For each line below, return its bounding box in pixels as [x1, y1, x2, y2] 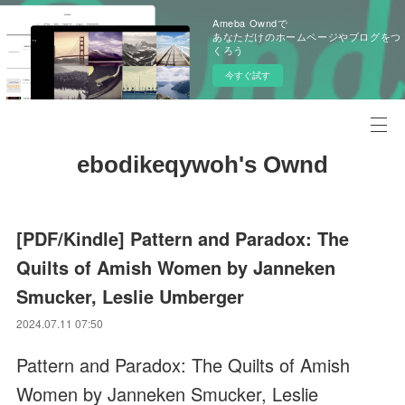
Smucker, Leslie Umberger [16, 283, 245, 309]
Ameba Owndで [212, 15, 288, 30]
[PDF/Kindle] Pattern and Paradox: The [16, 225, 350, 251]
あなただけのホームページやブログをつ [212, 29, 401, 43]
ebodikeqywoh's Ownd [77, 151, 328, 178]
